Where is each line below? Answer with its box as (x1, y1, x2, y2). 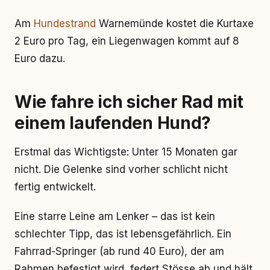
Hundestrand (34, 17, 96, 30)
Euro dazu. (14, 52, 65, 64)
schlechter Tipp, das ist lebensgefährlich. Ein (14, 228, 231, 240)
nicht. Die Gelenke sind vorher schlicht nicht (14, 163, 228, 175)
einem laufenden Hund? (14, 113, 212, 133)
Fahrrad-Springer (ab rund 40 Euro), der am (14, 245, 224, 257)
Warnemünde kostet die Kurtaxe (96, 17, 254, 30)
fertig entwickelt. (14, 181, 96, 193)
